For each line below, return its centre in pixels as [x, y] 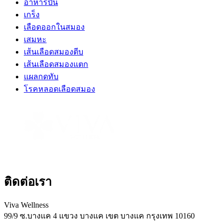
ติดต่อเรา [28, 182]
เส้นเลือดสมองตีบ [54, 52]
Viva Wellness [26, 205]
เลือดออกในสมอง [54, 27]
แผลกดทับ [41, 76]
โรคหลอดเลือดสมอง [59, 89]
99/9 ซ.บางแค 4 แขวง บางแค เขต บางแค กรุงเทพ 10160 [99, 216]
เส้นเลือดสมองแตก [56, 64]
